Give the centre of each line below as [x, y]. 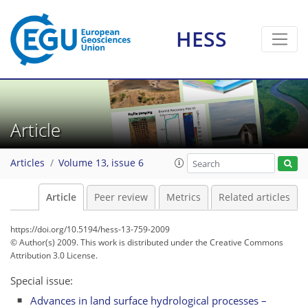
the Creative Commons [239, 242]
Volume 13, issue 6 [101, 163]
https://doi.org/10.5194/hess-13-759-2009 [90, 229]
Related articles [254, 197]
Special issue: [42, 280]
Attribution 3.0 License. [54, 255]
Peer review [121, 197]
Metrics [183, 197]
